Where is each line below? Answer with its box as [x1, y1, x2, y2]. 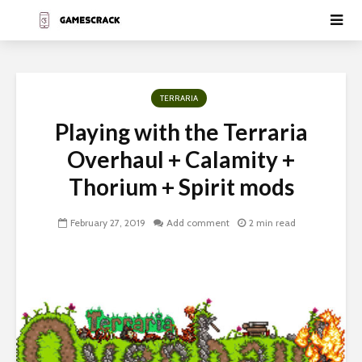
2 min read [249, 217, 296, 229]
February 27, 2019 [70, 217, 145, 229]
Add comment [166, 217, 229, 229]
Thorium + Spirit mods [68, 173, 294, 200]
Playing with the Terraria [54, 118, 308, 145]
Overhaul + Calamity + [67, 145, 295, 173]
